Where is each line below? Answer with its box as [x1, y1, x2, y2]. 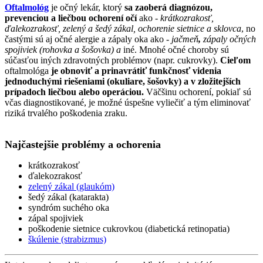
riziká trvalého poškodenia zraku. [5, 107, 127, 118]
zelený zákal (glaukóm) [28, 181, 114, 191]
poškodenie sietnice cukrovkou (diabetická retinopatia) [28, 223, 230, 234]
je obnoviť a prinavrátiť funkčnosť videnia [51, 65, 221, 76]
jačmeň [171, 33, 198, 44]
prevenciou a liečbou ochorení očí [5, 12, 139, 23]
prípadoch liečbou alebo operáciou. [5, 86, 146, 97]
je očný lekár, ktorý [49, 2, 124, 12]
